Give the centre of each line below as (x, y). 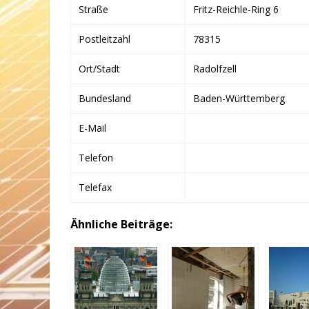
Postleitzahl (104, 39)
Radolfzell (215, 69)
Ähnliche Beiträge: (121, 224)
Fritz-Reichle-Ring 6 (236, 9)
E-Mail (92, 128)
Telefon (96, 158)
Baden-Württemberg (239, 98)
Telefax (95, 187)
